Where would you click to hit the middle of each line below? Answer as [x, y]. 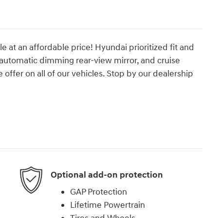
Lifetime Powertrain [108, 205]
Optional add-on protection [107, 175]
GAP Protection [99, 192]
